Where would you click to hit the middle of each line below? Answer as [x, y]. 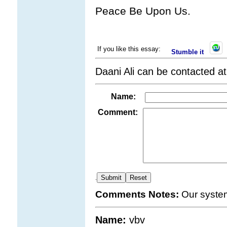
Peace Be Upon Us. [143, 11]
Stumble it [187, 52]
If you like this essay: [129, 49]
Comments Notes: [138, 195]
